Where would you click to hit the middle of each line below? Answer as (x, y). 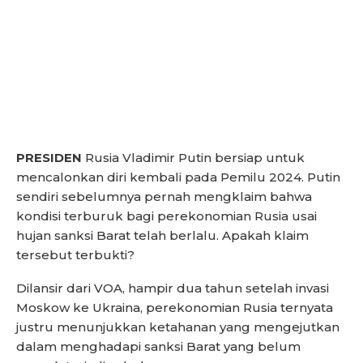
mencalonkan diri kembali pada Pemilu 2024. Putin (178, 177)
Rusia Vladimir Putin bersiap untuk (193, 158)
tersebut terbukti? (75, 255)
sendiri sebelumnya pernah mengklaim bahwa (164, 197)
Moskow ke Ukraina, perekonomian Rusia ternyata (175, 308)
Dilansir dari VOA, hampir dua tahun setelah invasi (173, 288)
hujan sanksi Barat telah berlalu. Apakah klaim (162, 236)
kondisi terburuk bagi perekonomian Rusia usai (167, 216)
